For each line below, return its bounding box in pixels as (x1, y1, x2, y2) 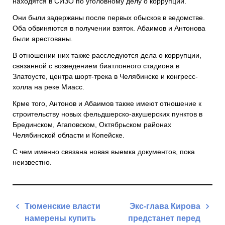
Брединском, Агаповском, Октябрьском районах (13, 121, 171, 129)
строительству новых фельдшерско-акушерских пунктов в (13, 110, 202, 119)
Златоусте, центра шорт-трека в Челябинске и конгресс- (13, 72, 198, 81)
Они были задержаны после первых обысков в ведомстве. (13, 14, 205, 22)
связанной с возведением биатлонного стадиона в (13, 62, 179, 70)
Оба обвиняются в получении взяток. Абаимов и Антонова (13, 24, 205, 33)
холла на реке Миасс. (13, 83, 84, 91)
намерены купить (25, 214, 96, 223)
